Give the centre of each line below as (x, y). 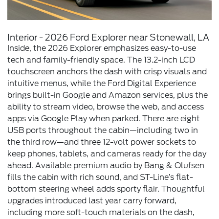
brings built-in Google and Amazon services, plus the (108, 95)
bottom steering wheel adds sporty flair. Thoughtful (106, 189)
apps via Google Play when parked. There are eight (104, 119)
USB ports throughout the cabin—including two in (103, 131)
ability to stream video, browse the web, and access (106, 107)
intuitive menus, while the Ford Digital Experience (102, 84)
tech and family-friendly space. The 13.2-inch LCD (101, 60)
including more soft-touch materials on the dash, (101, 213)
